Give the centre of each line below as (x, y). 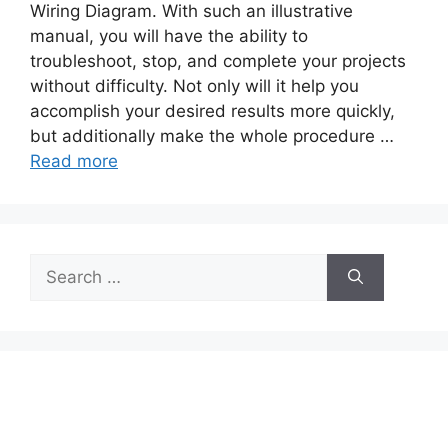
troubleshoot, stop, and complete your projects (218, 61)
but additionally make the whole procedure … (212, 136)
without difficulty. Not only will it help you (194, 86)
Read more (74, 161)
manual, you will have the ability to (169, 36)
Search (57, 265)
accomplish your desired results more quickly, (212, 111)
